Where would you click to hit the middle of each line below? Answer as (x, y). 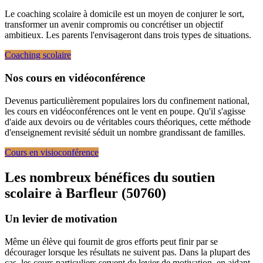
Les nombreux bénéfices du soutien (110, 177)
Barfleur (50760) (116, 193)
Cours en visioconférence (52, 152)
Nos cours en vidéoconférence (75, 77)
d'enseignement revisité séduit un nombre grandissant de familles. (125, 132)
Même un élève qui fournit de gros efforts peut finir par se (111, 242)
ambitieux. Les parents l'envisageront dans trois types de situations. (128, 35)
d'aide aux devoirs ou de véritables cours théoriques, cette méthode (128, 122)
